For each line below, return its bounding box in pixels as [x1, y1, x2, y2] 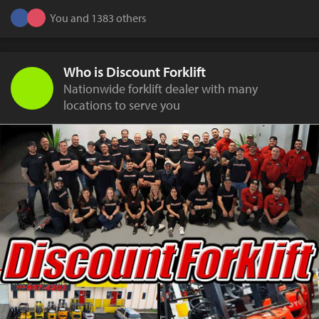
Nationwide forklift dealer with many [63, 80, 258, 98]
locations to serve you [63, 97, 180, 114]
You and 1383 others [50, 10, 146, 25]
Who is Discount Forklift [63, 63, 206, 81]
